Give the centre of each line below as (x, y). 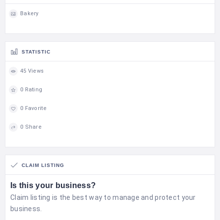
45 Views (32, 71)
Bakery (29, 14)
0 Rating (31, 90)
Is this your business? (53, 185)
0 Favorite (33, 109)
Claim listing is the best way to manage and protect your (103, 197)
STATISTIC (36, 52)
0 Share (31, 127)
